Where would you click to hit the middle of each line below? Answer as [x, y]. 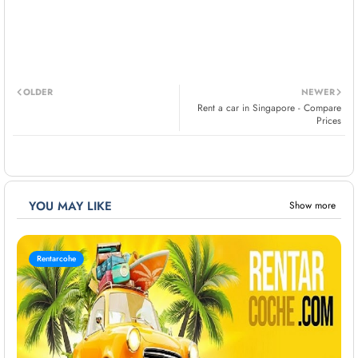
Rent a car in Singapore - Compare [269, 108]
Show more [312, 206]
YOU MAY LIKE [70, 206]
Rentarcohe [56, 259]
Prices [329, 121]
